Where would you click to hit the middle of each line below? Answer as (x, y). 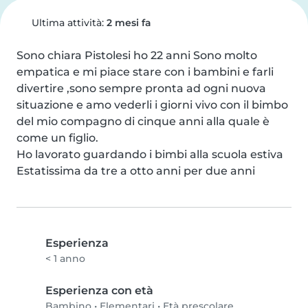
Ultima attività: (67, 23)
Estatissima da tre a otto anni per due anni (136, 171)
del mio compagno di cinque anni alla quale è (143, 121)
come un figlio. (57, 138)
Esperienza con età (99, 290)
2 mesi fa (129, 23)
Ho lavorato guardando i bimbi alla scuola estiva (150, 154)
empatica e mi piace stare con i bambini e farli (145, 72)
